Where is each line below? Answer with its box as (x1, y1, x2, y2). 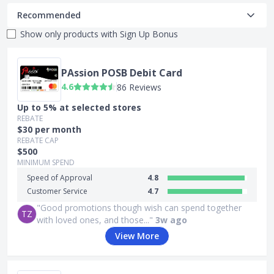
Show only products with (20, 28, 117, 40)
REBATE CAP (17, 135, 59, 146)
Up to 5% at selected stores (17, 102, 141, 113)
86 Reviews (117, 81, 161, 93)
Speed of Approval (27, 172, 92, 183)
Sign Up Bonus (120, 28, 178, 40)
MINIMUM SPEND (17, 157, 75, 168)
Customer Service (27, 186, 87, 196)
